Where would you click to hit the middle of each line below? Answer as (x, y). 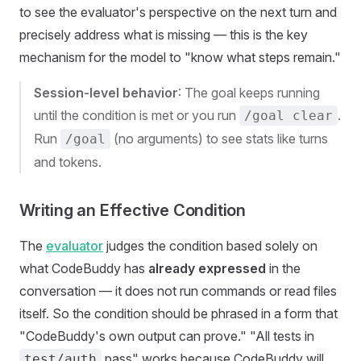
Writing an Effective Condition (133, 210)
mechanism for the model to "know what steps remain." (180, 57)
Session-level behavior (106, 93)
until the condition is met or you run (137, 115)
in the (283, 268)
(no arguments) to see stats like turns (219, 139)
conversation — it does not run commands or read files (178, 291)
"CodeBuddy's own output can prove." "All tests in (167, 336)
